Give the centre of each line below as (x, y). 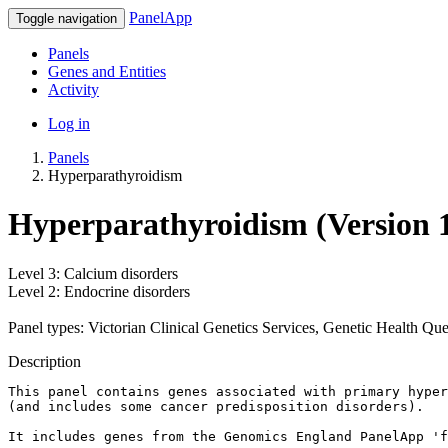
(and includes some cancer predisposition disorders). (220, 406)
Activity (73, 89)
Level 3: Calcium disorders (93, 273)
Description (44, 361)
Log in (69, 123)
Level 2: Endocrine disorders (99, 291)
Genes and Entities (107, 71)
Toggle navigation (66, 18)
